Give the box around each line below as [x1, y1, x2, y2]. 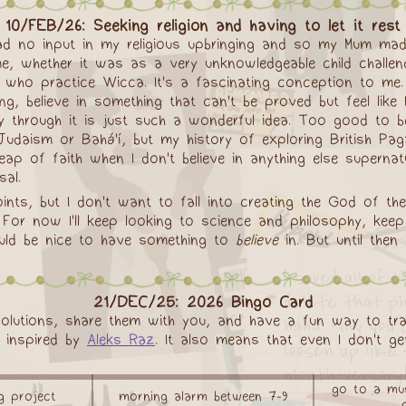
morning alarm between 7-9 [118, 389, 288, 404]
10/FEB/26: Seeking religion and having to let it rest [5, 16, 401, 34]
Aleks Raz [87, 331, 155, 348]
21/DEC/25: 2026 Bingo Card [93, 293, 313, 311]
